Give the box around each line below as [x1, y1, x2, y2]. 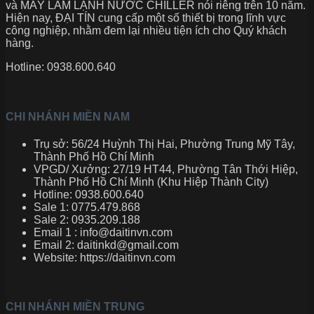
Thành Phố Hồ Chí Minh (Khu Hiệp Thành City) [34, 175, 268, 188]
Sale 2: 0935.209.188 [34, 213, 140, 226]
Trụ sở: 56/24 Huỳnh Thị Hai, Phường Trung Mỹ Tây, [34, 137, 295, 150]
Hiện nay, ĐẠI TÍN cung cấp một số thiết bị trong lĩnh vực [6, 12, 286, 25]
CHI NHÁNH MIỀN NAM [6, 110, 130, 123]
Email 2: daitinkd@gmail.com [34, 238, 179, 251]
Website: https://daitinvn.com [34, 251, 175, 264]
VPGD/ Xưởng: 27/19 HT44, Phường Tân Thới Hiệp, [34, 163, 298, 175]
